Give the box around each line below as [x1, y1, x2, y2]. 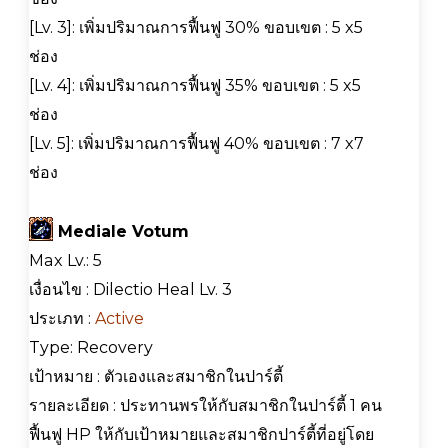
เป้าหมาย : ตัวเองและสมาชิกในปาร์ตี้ [29, 366, 283, 386]
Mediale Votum [53, 221, 189, 241]
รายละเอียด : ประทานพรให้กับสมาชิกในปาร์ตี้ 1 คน [29, 395, 382, 415]
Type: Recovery [29, 337, 153, 357]
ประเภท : [29, 308, 95, 328]
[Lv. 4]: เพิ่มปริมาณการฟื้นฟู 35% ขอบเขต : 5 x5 [29, 75, 361, 95]
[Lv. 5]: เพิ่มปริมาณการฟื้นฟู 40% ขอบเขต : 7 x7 [29, 133, 364, 153]
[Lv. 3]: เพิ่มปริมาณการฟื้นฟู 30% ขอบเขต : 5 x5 [29, 17, 363, 37]
